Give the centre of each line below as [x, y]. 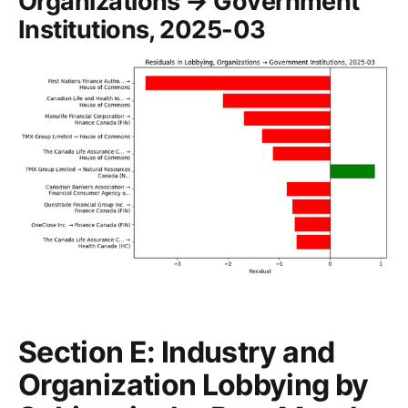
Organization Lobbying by [194, 384]
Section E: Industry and [177, 352]
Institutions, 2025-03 [142, 29]
